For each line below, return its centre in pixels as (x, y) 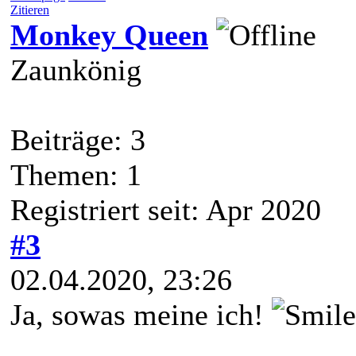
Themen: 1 (76, 174)
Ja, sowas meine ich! (141, 314)
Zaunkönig (76, 70)
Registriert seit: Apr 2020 (166, 209)
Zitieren (30, 10)
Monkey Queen (109, 35)
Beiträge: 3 (78, 139)
